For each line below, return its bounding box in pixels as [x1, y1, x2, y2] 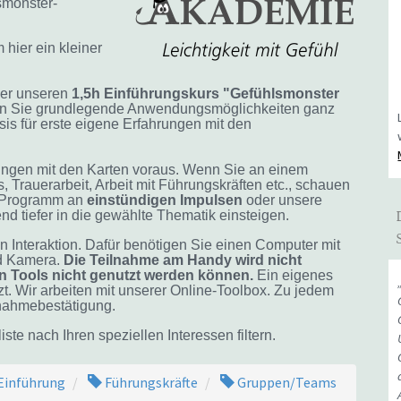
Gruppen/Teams [235, 373, 337, 391]
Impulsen [180, 192, 243, 208]
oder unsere [243, 192, 322, 208]
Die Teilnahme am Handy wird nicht [64, 252, 302, 268]
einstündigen [87, 192, 180, 208]
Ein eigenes [253, 268, 333, 283]
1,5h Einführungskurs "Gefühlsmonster [72, 86, 339, 101]
